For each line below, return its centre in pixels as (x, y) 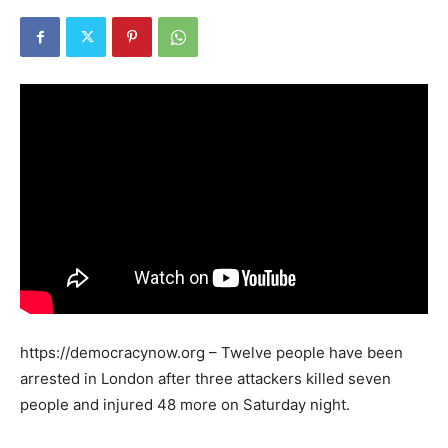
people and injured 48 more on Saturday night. (185, 404)
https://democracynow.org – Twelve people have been (211, 352)
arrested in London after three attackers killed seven (205, 378)
